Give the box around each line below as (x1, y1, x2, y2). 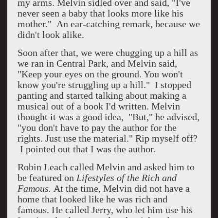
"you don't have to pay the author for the (17, 122, 177, 133)
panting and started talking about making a (17, 90, 186, 101)
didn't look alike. (17, 29, 84, 40)
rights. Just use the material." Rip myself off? (17, 133, 198, 144)
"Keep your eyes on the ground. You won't (17, 69, 183, 79)
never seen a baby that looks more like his (17, 8, 183, 18)
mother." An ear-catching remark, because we (17, 18, 200, 29)
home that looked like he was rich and (17, 194, 167, 204)
